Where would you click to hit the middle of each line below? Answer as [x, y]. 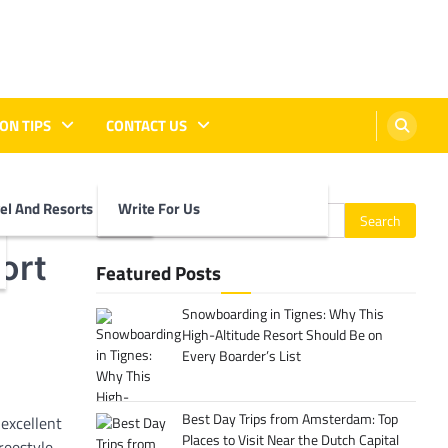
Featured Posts [158, 272]
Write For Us [159, 208]
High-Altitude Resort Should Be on [282, 335]
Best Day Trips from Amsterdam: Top [289, 418]
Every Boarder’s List [241, 356]
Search [118, 214]
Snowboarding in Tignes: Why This [282, 314]
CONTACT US [146, 125]
